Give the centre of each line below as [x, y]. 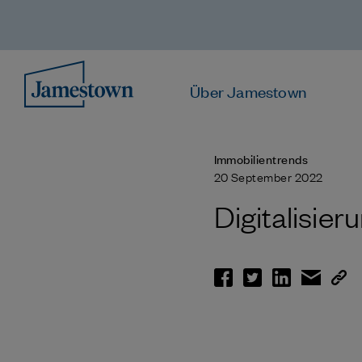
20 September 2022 [268, 176]
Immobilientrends [261, 159]
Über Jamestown [248, 91]
